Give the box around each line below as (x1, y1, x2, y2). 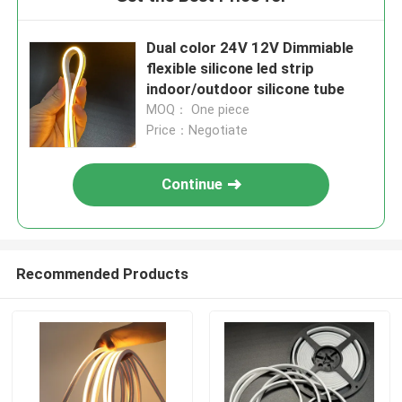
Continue (162, 175, 223, 194)
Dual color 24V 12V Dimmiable (146, 39, 354, 57)
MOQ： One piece (146, 102, 250, 118)
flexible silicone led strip (146, 59, 315, 78)
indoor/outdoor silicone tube (146, 80, 345, 99)
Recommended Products (15, 264, 188, 283)
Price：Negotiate (146, 123, 249, 138)
